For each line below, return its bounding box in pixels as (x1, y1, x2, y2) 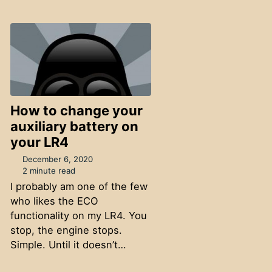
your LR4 (10, 134, 69, 151)
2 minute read (20, 165, 76, 175)
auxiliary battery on (10, 118, 138, 135)
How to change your (10, 103, 143, 119)
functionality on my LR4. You (10, 209, 147, 222)
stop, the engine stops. (10, 223, 122, 236)
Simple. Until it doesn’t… (10, 238, 126, 251)
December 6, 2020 (22, 154, 93, 164)
